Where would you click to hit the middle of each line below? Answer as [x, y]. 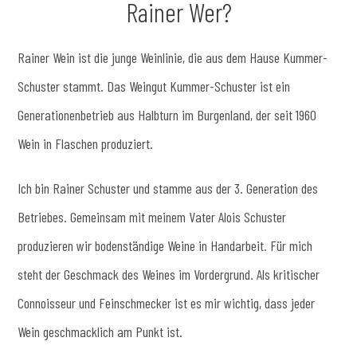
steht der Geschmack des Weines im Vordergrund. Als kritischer [169, 274]
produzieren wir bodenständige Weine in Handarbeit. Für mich [165, 245]
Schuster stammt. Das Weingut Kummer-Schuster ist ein [154, 86]
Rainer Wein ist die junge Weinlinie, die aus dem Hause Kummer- [173, 57]
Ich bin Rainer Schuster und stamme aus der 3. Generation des [168, 188]
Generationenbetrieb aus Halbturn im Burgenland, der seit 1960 [167, 115]
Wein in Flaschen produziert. [86, 143]
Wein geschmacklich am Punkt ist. [100, 331]
